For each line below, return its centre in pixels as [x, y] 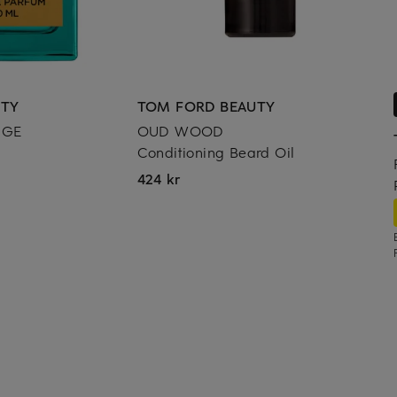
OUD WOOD [180, 131]
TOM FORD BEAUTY [206, 106]
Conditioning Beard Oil [216, 152]
